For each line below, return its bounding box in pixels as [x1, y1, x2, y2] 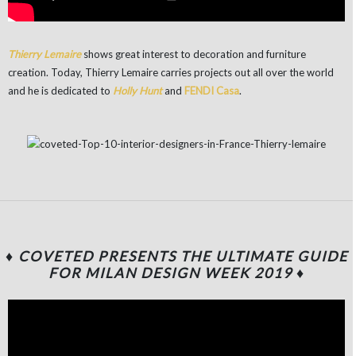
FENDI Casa [184, 84, 239, 98]
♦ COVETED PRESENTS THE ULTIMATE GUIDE [5, 248, 348, 265]
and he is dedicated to [8, 84, 113, 98]
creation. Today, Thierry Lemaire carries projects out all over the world [8, 66, 334, 79]
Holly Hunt [113, 84, 162, 98]
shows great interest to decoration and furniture [83, 48, 306, 61]
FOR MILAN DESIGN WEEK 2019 [48, 265, 292, 282]
